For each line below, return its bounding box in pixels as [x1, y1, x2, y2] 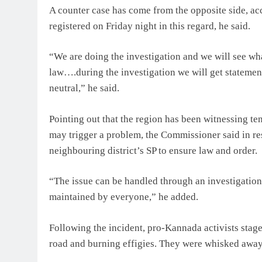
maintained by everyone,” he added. [49, 191, 198, 203]
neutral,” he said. [49, 82, 119, 94]
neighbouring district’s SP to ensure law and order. [49, 144, 257, 156]
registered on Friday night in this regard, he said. [49, 20, 250, 32]
